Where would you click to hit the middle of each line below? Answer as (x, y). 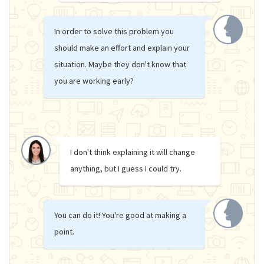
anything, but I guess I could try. (126, 168)
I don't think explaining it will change (133, 152)
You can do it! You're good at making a (120, 215)
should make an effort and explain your (122, 47)
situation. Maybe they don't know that (120, 64)
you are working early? (94, 80)
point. (64, 231)
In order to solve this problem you (114, 31)
